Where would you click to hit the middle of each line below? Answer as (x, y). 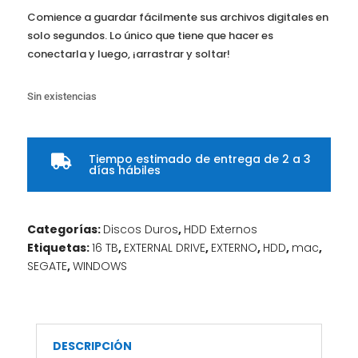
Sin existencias (62, 96)
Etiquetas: (59, 247)
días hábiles (124, 170)
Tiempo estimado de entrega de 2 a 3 (199, 159)
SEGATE (47, 266)
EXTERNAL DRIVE (164, 247)
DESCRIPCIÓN (92, 346)
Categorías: (65, 229)
